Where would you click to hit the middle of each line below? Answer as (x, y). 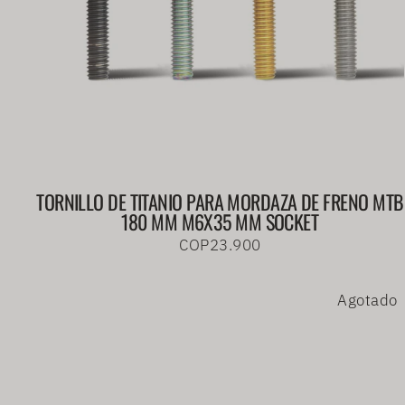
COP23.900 (220, 245)
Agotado (367, 301)
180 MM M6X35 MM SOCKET (220, 222)
